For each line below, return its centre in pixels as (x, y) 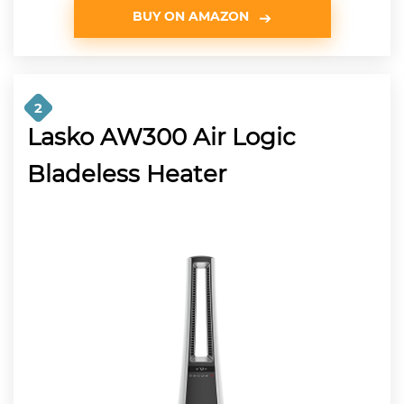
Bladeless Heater (127, 174)
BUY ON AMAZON (191, 16)
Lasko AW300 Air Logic (161, 137)
